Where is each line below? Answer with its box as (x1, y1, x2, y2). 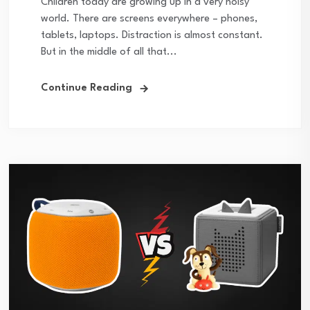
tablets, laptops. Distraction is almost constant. (41, 30, 263, 42)
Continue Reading (41, 83, 132, 94)
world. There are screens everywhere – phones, (41, 14, 257, 25)
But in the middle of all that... (41, 47, 177, 58)
